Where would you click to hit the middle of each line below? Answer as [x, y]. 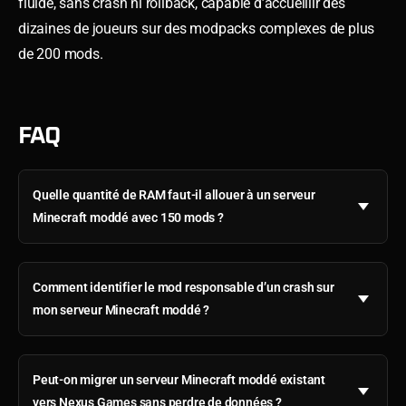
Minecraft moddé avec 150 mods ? [128, 217]
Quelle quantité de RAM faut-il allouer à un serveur [174, 194]
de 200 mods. [61, 53]
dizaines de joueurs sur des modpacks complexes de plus [197, 28]
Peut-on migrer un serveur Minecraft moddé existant [179, 379]
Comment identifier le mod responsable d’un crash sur [184, 287]
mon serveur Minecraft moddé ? [121, 309]
